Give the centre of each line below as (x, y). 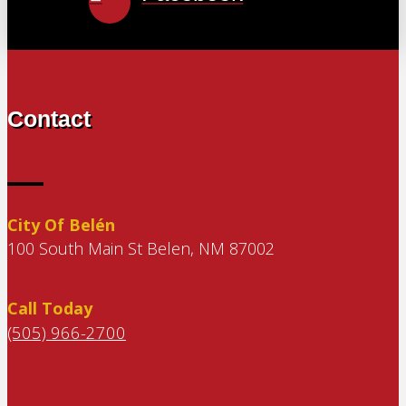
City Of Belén (61, 224)
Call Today (50, 308)
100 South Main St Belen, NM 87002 (141, 248)
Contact (49, 118)
